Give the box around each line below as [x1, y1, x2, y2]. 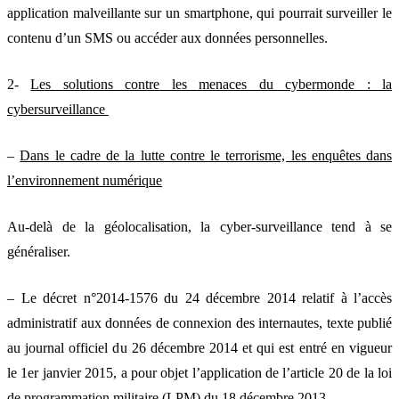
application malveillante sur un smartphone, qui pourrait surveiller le [7, 4, 392, 20]
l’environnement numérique [7, 172, 162, 188]
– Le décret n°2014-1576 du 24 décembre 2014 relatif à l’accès [7, 289, 392, 305]
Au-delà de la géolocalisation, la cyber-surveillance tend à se [7, 218, 392, 234]
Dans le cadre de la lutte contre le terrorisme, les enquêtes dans [20, 147, 392, 163]
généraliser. [7, 243, 70, 259]
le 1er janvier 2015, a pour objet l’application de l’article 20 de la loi [7, 364, 392, 380]
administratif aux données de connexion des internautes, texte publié [7, 314, 392, 330]
